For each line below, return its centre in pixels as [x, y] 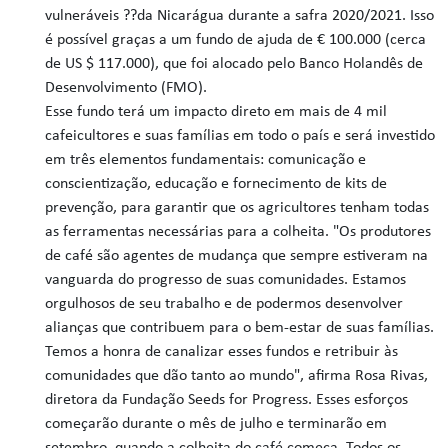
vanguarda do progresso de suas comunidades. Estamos [226, 280]
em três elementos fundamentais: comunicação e [206, 160]
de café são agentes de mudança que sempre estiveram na [237, 256]
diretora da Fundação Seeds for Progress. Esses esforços [227, 400]
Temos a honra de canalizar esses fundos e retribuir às [222, 352]
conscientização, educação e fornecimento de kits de [216, 184]
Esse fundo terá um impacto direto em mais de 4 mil [216, 112]
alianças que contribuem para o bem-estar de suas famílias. [240, 328]
